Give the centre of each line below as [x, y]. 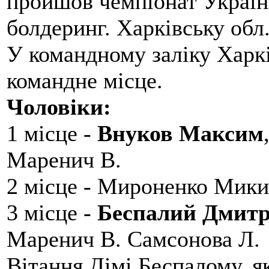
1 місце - [52, 134]
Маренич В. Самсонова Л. [133, 239]
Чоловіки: [59, 107]
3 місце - [52, 213]
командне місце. [85, 81]
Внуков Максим [180, 134]
